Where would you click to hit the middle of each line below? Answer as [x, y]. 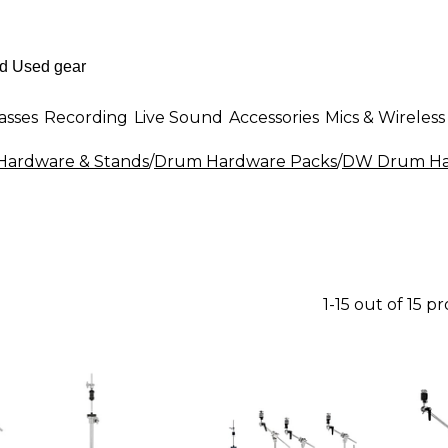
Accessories [274, 117]
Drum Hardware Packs [245, 161]
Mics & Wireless [385, 117]
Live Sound [178, 117]
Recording [86, 117]
